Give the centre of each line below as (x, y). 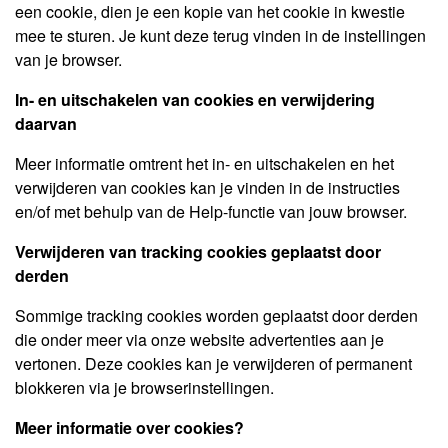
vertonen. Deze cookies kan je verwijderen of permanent (213, 363)
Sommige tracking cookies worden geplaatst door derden (216, 315)
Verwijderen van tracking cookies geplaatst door (198, 251)
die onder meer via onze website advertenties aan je (199, 339)
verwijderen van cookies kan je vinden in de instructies (207, 187)
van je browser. (68, 59)
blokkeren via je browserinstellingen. (144, 387)
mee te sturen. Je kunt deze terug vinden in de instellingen (220, 35)
